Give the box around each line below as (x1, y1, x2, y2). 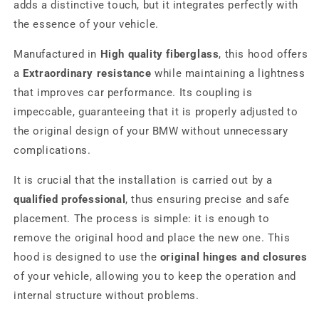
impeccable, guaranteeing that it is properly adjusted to (14, 105, 298, 118)
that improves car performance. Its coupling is (14, 86, 253, 99)
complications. (14, 144, 91, 157)
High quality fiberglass (100, 48, 219, 61)
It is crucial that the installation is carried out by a (14, 174, 273, 187)
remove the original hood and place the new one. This (14, 231, 291, 244)
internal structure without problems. (14, 289, 199, 302)
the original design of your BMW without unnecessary (14, 125, 288, 137)
